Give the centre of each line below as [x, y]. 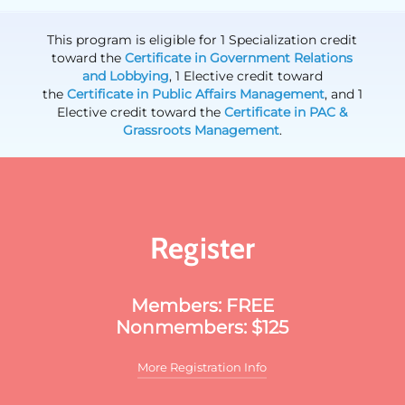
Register [202, 248]
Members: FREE [202, 306]
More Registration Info [202, 367]
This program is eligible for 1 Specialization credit [202, 40]
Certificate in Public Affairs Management [195, 94]
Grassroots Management [201, 131]
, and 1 [343, 94]
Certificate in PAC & [286, 113]
